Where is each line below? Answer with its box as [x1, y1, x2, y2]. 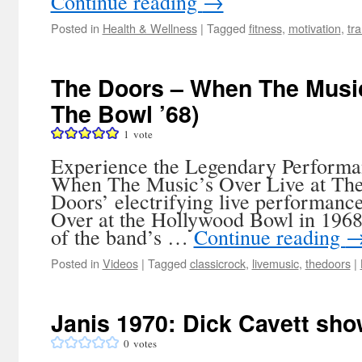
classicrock [189, 255, 246, 271]
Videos [102, 255, 138, 271]
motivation [288, 19, 341, 36]
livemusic [251, 255, 299, 271]
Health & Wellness [102, 19, 197, 36]
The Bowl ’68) [50, 97, 200, 130]
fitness [248, 19, 282, 36]
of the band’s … [50, 223, 194, 250]
